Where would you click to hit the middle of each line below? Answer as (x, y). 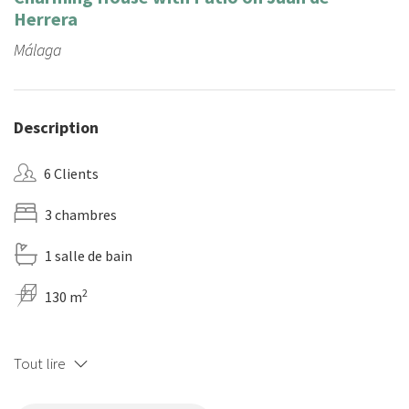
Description (56, 128)
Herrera (46, 19)
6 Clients (71, 174)
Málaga (37, 50)
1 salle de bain (89, 256)
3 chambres (81, 215)
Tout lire (40, 364)
